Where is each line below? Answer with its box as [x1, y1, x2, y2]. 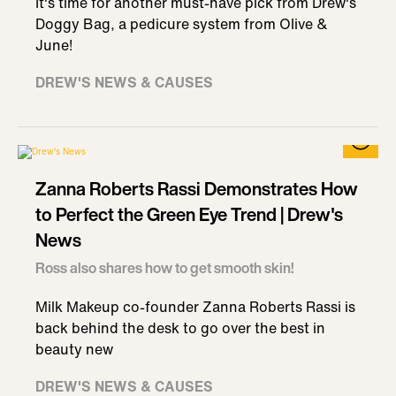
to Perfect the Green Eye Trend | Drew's [35, 202, 343, 227]
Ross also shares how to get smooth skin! [35, 257, 294, 278]
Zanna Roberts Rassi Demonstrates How [35, 176, 358, 202]
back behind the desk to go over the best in [35, 317, 325, 339]
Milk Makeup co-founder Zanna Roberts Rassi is [35, 296, 355, 317]
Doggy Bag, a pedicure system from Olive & [35, 13, 328, 34]
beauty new [35, 339, 113, 360]
